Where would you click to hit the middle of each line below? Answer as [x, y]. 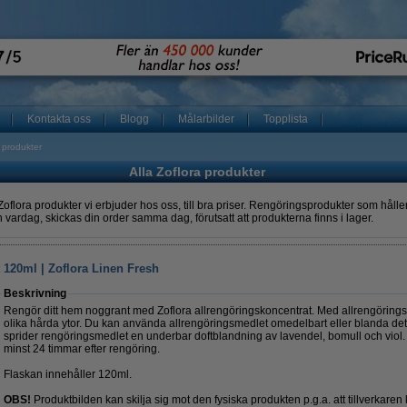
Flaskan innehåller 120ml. [68, 374]
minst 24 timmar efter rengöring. [82, 349]
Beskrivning [35, 293]
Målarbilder [206, 119]
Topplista [286, 119]
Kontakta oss [59, 119]
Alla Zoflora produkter [197, 172]
